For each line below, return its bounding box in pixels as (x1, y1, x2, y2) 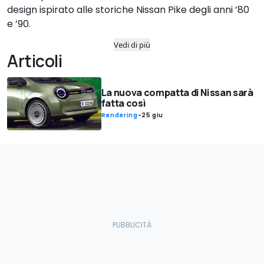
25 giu (141, 111, 164, 120)
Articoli (7, 49, 62, 72)
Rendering (101, 111, 138, 120)
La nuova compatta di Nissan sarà (101, 86, 253, 100)
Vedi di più (114, 39, 150, 51)
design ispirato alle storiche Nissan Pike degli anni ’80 (7, 3, 249, 17)
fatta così (101, 97, 146, 110)
